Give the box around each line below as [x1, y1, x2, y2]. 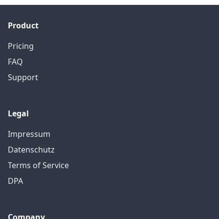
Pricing [8, 41, 34, 51]
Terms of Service [8, 160, 69, 171]
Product [8, 20, 39, 31]
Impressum [8, 129, 50, 139]
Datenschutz [8, 144, 55, 155]
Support [8, 72, 38, 83]
